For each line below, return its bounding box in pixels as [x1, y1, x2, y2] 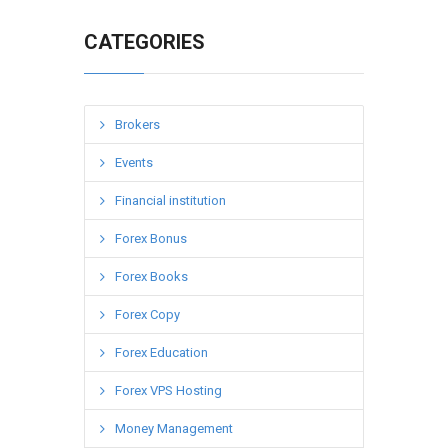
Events [115, 155, 153, 171]
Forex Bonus [115, 231, 187, 247]
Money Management [115, 421, 233, 437]
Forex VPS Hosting [115, 383, 222, 399]
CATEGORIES [84, 30, 205, 55]
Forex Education [115, 345, 208, 361]
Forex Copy [115, 307, 180, 323]
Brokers [115, 117, 160, 133]
